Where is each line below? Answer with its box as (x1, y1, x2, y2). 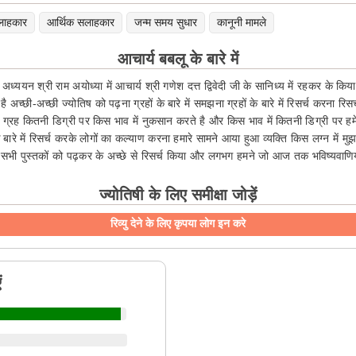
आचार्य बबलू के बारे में (118, 50, 238, 68)
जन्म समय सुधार (133, 16, 197, 29)
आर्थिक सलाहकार (46, 16, 114, 29)
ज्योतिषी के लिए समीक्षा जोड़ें (99, 186, 257, 203)
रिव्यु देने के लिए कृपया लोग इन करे (110, 217, 246, 230)
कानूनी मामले (216, 16, 266, 29)
